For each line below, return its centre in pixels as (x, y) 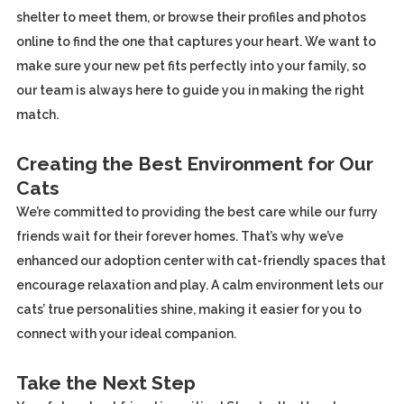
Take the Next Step (106, 383)
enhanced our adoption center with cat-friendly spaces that (201, 261)
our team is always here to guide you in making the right (190, 90)
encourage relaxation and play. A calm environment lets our (199, 285)
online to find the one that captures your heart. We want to (196, 41)
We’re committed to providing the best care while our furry (197, 212)
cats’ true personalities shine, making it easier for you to (188, 309)
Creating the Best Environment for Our (194, 164)
